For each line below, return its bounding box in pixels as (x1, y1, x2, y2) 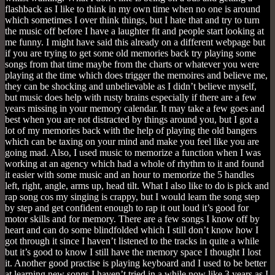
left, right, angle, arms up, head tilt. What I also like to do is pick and (5, 180, 269, 191)
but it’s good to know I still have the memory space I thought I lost (5, 246, 261, 257)
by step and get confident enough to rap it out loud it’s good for (5, 202, 249, 213)
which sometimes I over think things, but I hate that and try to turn (5, 14, 260, 25)
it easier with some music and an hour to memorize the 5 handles (5, 169, 254, 180)
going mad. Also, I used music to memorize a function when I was (5, 147, 261, 158)
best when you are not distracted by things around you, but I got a (5, 114, 258, 125)
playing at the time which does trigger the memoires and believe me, (5, 69, 268, 80)
